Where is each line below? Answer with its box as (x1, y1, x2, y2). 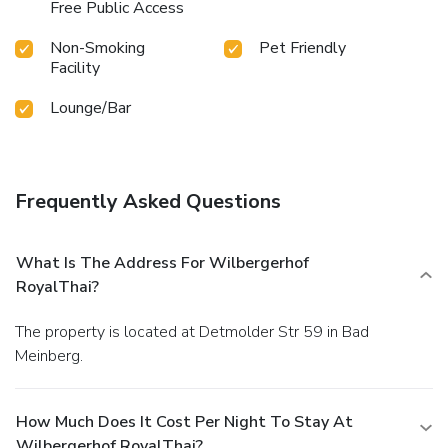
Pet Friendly (259, 36, 346, 59)
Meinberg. (15, 344, 83, 367)
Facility (50, 56, 100, 79)
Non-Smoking (50, 36, 145, 59)
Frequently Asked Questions (15, 187, 281, 215)
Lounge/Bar (50, 96, 131, 119)
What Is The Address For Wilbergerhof (16, 251, 309, 274)
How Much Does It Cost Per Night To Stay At (16, 410, 353, 433)
